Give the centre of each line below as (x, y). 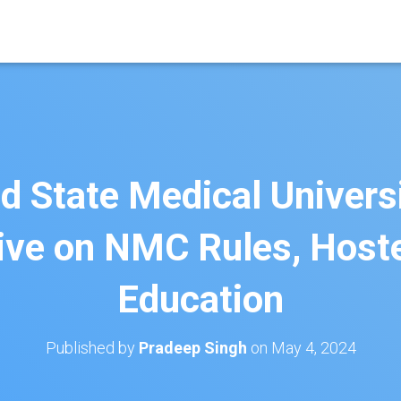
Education (200, 299)
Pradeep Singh (192, 348)
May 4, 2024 (313, 348)
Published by (92, 348)
